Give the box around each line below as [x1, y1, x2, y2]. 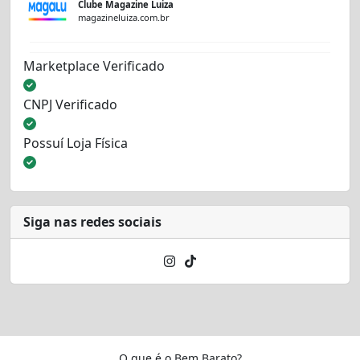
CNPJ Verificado [23, 95, 117, 113]
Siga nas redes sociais [23, 212, 162, 231]
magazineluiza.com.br [78, 10, 170, 23]
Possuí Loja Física [23, 133, 128, 152]
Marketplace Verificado [23, 56, 165, 75]
